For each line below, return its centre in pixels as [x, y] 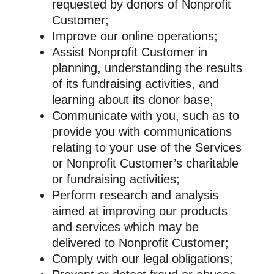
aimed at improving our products [139, 211]
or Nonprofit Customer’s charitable [145, 163]
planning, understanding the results [147, 68]
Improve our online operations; [135, 36]
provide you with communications [142, 131]
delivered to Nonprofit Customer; [140, 243]
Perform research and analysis [135, 195]
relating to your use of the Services [146, 147]
